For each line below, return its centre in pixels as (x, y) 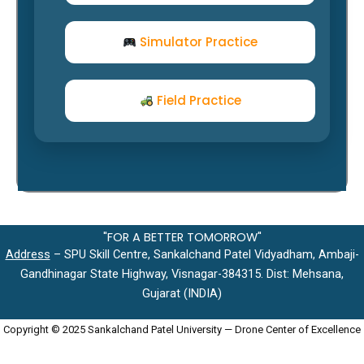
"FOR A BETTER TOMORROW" (182, 238)
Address (28, 255)
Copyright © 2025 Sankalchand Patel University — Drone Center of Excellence (182, 330)
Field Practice (197, 100)
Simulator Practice (197, 42)
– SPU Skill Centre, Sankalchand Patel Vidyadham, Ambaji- (204, 255)
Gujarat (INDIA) (182, 294)
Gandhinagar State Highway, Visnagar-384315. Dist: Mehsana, (182, 274)
